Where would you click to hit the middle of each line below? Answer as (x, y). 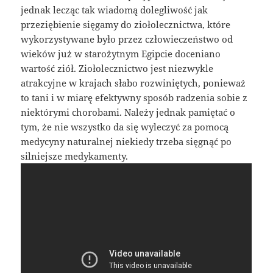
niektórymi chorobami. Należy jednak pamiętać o (128, 112)
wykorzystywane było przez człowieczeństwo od (127, 39)
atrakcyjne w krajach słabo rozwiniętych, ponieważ (133, 83)
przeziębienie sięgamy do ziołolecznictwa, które (126, 24)
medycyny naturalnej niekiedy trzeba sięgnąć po (126, 141)
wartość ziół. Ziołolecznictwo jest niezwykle (117, 68)
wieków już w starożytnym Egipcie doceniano (121, 53)
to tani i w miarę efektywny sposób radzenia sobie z (134, 97)
